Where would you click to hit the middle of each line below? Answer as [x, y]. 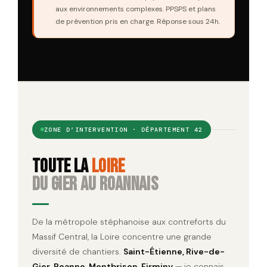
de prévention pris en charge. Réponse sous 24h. [138, 21]
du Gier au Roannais [95, 184]
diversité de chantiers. [78, 251]
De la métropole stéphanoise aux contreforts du [129, 221]
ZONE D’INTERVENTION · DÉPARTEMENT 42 [124, 129]
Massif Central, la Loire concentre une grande [122, 236]
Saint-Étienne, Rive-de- [174, 251]
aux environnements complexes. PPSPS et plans [136, 9]
